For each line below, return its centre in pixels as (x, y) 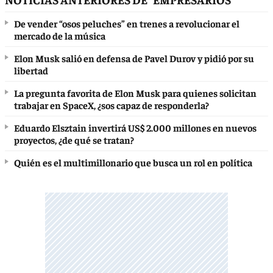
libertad (31, 70)
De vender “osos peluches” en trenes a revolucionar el (127, 23)
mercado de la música (60, 35)
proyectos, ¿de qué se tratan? (74, 139)
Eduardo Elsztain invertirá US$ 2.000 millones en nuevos (135, 127)
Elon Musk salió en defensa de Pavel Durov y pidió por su (134, 58)
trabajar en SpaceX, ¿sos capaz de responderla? (112, 105)
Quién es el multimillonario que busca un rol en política (133, 162)
